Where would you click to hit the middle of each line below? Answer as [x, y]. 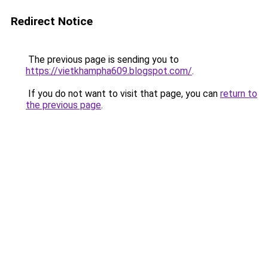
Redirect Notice [52, 21]
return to [239, 94]
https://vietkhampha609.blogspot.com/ [109, 71]
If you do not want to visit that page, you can [123, 94]
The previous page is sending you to [102, 60]
